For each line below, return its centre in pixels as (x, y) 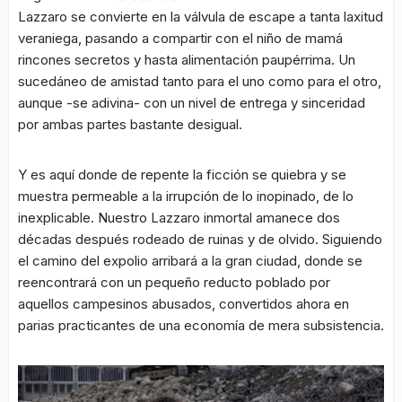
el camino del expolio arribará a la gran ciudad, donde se (190, 261)
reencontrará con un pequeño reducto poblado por (174, 283)
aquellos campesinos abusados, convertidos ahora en (184, 304)
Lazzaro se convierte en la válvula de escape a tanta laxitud (201, 17)
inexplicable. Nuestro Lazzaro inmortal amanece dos (179, 218)
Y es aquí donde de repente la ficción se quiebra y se (182, 175)
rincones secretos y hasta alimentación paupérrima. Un (187, 60)
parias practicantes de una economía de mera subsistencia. (201, 326)
